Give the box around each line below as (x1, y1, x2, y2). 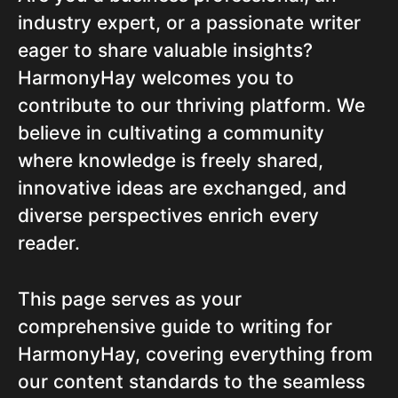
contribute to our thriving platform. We (18, 94, 365, 117)
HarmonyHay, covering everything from (18, 343, 373, 366)
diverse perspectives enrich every (18, 204, 319, 227)
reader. (18, 232, 80, 255)
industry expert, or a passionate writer (18, 12, 361, 35)
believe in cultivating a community (18, 122, 324, 145)
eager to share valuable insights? (18, 39, 313, 62)
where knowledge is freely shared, (18, 149, 323, 172)
